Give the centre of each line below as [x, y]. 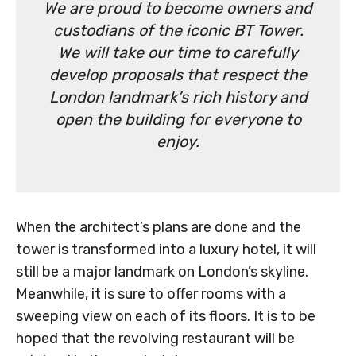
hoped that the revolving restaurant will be [155, 338]
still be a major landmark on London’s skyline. [162, 271]
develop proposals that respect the [178, 74]
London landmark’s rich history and [178, 97]
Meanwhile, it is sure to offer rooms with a [151, 294]
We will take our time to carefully [178, 52]
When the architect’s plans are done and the [159, 227]
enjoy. [178, 141]
